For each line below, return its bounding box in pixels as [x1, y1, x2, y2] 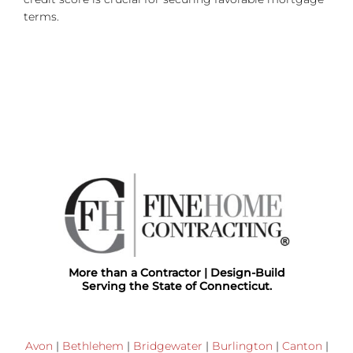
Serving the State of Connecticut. [81, 279, 272, 294]
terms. [24, 9, 59, 24]
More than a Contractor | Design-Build [68, 266, 285, 281]
